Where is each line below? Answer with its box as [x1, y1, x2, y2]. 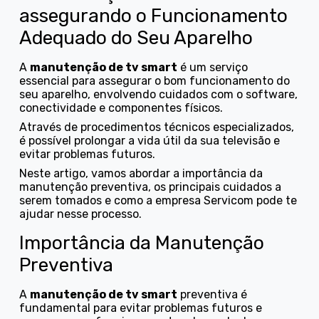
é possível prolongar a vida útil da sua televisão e [19, 133, 281, 147]
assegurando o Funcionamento [19, 4, 288, 27]
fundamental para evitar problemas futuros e [19, 300, 263, 315]
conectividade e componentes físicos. [19, 100, 224, 115]
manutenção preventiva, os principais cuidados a [19, 179, 282, 194]
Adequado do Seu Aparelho [19, 26, 253, 49]
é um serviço [177, 60, 249, 74]
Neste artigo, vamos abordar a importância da [19, 166, 263, 180]
